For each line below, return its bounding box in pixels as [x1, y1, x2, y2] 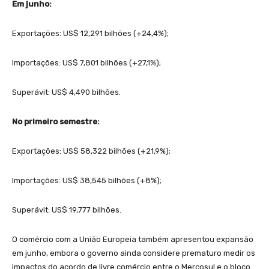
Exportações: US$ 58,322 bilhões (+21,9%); [12, 146, 171, 156]
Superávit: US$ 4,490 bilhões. [12, 87, 121, 97]
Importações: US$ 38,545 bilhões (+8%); [12, 175, 162, 185]
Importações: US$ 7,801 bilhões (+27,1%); [12, 58, 161, 67]
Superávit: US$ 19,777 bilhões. [12, 205, 121, 214]
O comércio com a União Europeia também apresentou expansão [12, 234, 253, 244]
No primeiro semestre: [12, 116, 100, 126]
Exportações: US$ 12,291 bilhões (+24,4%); [12, 28, 169, 38]
